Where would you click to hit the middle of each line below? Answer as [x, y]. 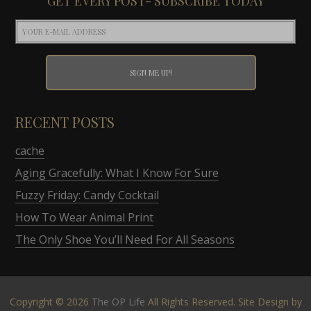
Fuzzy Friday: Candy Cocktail [87, 195]
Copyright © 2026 [50, 301]
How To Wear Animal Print [85, 217]
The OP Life [118, 301]
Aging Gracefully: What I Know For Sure [117, 173]
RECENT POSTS [65, 121]
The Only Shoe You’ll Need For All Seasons [125, 239]
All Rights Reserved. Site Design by [223, 301]
